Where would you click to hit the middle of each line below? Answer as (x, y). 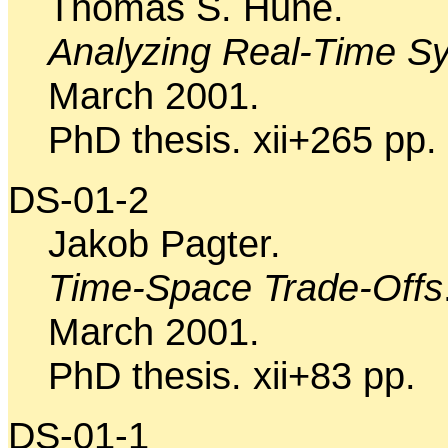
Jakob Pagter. (164, 243)
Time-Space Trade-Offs (245, 287)
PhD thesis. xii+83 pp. (232, 375)
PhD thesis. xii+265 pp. (242, 139)
